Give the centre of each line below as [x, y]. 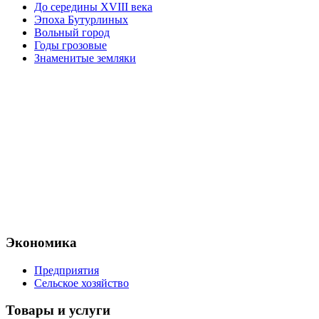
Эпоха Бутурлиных [81, 20]
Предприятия [67, 270]
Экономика [41, 242]
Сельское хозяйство [82, 283]
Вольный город [72, 33]
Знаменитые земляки [85, 58]
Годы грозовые [70, 46]
